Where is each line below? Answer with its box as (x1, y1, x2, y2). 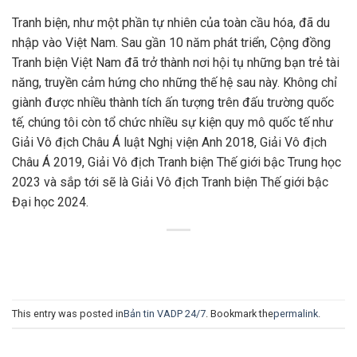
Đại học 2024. (12, 194, 88, 210)
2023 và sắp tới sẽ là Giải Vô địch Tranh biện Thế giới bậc (12, 175, 328, 190)
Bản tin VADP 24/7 (124, 307, 206, 320)
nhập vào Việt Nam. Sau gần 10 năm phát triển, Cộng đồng (12, 35, 331, 51)
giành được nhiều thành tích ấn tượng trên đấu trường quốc (12, 95, 334, 111)
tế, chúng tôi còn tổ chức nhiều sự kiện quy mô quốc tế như (12, 115, 333, 131)
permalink (273, 307, 318, 320)
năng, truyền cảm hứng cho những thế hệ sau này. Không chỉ (12, 75, 337, 91)
